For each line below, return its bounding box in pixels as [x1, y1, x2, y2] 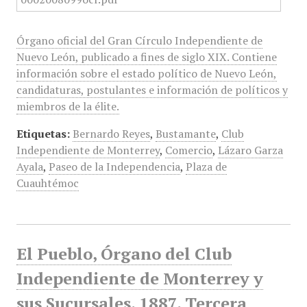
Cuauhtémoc [16, 175, 79, 191]
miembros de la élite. [16, 99, 119, 114]
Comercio [164, 143, 212, 158]
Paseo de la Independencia [48, 159, 180, 174]
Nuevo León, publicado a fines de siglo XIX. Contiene [16, 49, 277, 64]
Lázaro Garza [217, 143, 283, 158]
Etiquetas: [16, 126, 70, 141]
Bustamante [155, 126, 216, 141]
